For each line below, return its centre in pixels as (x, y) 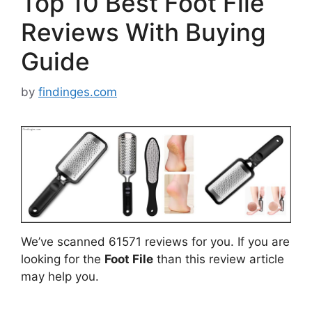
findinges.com (78, 92)
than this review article (219, 259)
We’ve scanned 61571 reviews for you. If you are (155, 242)
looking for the (63, 259)
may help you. (60, 277)
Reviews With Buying (143, 32)
